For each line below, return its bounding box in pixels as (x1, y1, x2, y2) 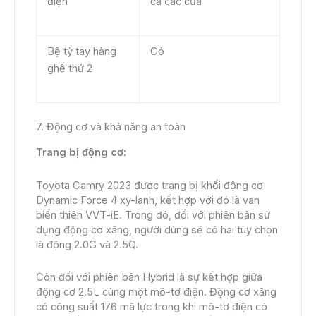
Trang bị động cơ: (36, 146, 126, 159)
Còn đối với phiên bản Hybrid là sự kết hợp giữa (36, 271, 262, 284)
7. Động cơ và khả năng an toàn (36, 120, 186, 133)
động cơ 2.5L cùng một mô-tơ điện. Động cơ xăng (36, 286, 276, 299)
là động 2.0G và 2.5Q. (36, 238, 138, 251)
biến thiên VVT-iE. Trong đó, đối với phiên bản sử (36, 208, 270, 221)
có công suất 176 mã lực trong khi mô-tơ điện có (36, 300, 267, 314)
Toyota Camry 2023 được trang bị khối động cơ (36, 178, 263, 192)
